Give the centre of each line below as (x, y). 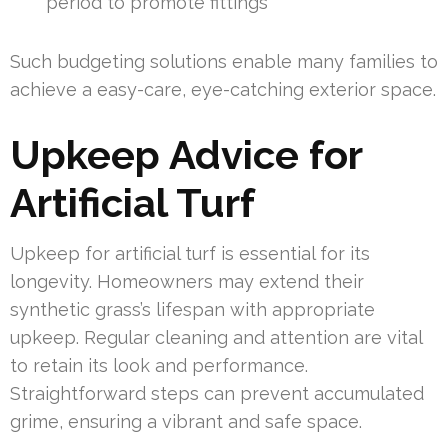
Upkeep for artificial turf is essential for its (190, 254)
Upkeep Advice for (186, 155)
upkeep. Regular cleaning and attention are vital (216, 338)
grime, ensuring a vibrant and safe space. (186, 422)
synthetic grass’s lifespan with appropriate (192, 310)
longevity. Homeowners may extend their (187, 282)
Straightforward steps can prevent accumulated (217, 394)
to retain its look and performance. (159, 366)
